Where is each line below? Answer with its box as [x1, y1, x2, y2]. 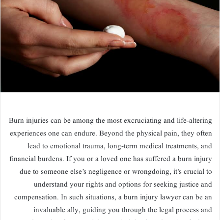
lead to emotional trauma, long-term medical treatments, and [27, 141, 212, 152]
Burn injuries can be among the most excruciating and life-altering [9, 115, 212, 126]
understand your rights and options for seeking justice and [34, 179, 212, 190]
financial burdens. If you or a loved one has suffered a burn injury [9, 154, 212, 165]
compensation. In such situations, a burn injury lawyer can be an [14, 192, 212, 203]
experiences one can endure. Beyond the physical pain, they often [10, 128, 212, 139]
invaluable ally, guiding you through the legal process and [33, 205, 212, 216]
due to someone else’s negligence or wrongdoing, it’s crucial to [20, 166, 212, 177]
